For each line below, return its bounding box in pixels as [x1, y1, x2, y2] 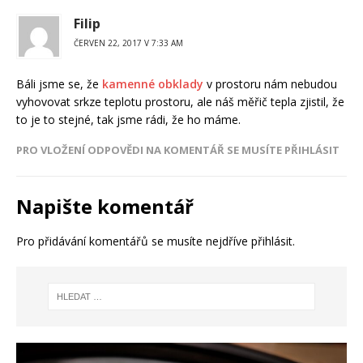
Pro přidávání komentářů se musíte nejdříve [16, 233, 251, 249]
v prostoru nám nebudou [203, 75, 337, 92]
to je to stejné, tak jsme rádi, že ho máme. [16, 111, 241, 127]
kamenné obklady [102, 75, 203, 92]
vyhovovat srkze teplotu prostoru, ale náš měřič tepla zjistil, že [16, 93, 344, 109]
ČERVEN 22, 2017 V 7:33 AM [74, 36, 183, 49]
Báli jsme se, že [16, 75, 102, 92]
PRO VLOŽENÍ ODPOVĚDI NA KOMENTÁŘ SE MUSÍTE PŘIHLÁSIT [16, 142, 340, 157]
